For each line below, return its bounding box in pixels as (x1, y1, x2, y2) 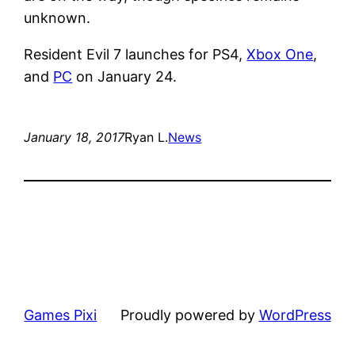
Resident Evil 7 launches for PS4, (24, 45, 247, 63)
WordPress (258, 306, 331, 323)
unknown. (24, 9, 91, 26)
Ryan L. (124, 128, 169, 145)
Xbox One (246, 45, 314, 63)
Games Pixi (24, 306, 97, 323)
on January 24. (72, 67, 177, 85)
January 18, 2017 (24, 128, 125, 145)
